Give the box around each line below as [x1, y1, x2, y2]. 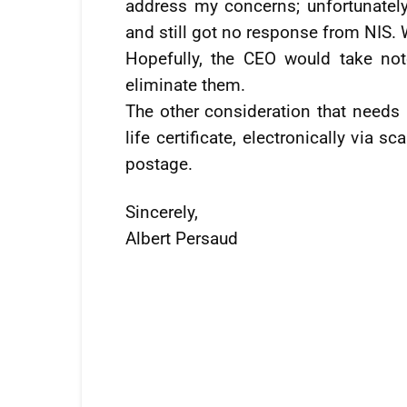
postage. [125, 154, 193, 174]
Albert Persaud [125, 228, 238, 249]
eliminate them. [125, 74, 245, 95]
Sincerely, [125, 202, 198, 223]
